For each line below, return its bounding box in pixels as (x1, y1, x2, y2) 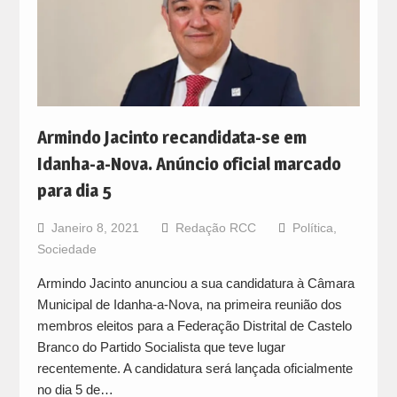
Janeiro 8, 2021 (51, 221, 139, 236)
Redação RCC (175, 221, 256, 236)
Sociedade (36, 242, 97, 257)
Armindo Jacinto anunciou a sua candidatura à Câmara (36, 276, 354, 292)
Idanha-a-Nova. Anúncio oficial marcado (36, 153, 341, 175)
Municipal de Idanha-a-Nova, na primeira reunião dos (36, 297, 342, 313)
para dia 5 (36, 180, 112, 202)
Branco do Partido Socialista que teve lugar (36, 339, 285, 355)
